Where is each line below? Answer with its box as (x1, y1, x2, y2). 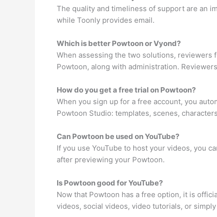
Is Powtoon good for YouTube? (57, 178, 163, 187)
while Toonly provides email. (57, 15, 155, 25)
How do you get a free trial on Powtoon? (57, 85, 196, 94)
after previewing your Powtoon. (57, 155, 165, 164)
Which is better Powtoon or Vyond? (57, 39, 181, 48)
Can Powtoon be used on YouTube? (57, 132, 179, 141)
